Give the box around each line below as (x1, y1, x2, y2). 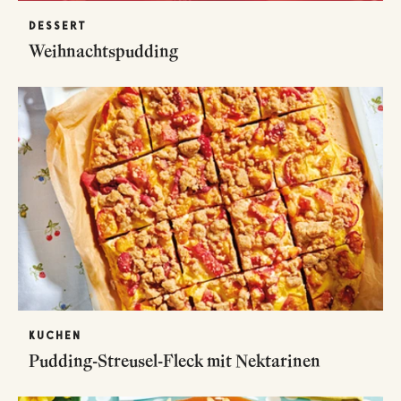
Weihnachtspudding (29, 39, 178, 62)
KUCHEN (29, 328, 81, 342)
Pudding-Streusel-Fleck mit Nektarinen (29, 349, 320, 371)
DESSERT (29, 19, 87, 32)
